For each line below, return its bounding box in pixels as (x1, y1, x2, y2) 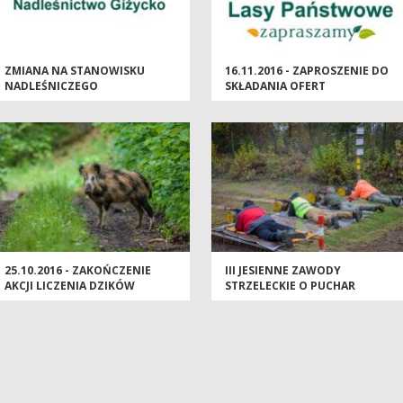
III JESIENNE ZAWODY (225, 263, 341, 279)
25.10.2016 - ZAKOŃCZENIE (4, 263, 151, 279)
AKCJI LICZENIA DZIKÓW (4, 278, 135, 294)
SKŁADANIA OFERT (225, 78, 326, 94)
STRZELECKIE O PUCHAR (225, 278, 355, 294)
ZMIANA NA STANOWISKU (4, 63, 145, 79)
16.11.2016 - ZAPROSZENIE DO (225, 63, 389, 79)
